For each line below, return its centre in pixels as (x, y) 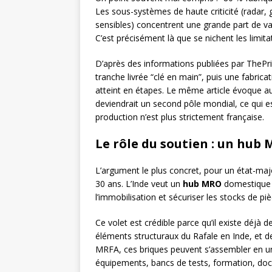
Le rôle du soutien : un (166, 144)
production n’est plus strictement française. (180, 117)
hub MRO (202, 184)
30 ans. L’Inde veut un (139, 184)
